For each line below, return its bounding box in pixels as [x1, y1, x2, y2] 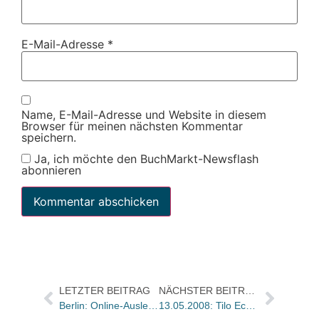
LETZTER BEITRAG [58, 284, 150, 296]
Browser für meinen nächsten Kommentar [21, 118, 243, 133]
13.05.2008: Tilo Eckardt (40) [246, 299, 256, 311]
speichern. [21, 130, 76, 145]
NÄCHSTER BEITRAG [245, 284, 256, 296]
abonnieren [21, 163, 81, 178]
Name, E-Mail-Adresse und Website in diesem [21, 107, 266, 122]
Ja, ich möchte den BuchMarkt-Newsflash [31, 152, 258, 167]
